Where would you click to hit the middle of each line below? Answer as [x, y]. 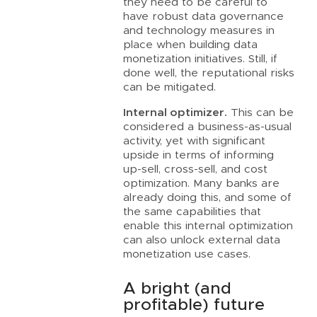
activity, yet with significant [195, 140]
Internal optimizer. [175, 112]
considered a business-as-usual [208, 126]
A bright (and [178, 289]
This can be [261, 112]
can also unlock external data [202, 240]
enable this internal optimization [208, 225]
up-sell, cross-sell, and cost [196, 169]
